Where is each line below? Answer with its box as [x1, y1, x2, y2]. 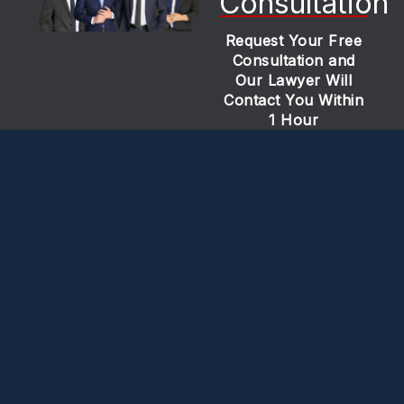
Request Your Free [225, 31, 363, 50]
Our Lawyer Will [234, 70, 353, 89]
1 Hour [269, 110, 319, 129]
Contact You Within [224, 90, 364, 109]
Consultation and [232, 50, 355, 69]
